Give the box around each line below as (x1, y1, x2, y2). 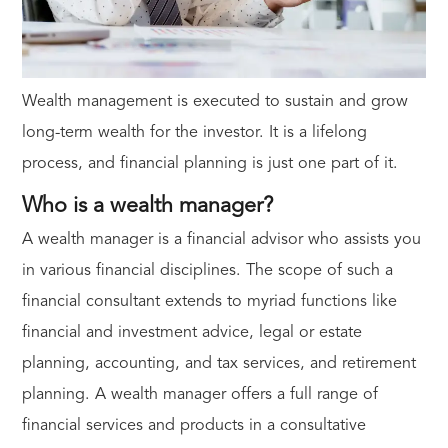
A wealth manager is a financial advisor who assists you (21, 232, 421, 249)
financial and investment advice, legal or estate (21, 325, 362, 342)
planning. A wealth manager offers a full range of (21, 387, 378, 404)
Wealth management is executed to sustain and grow (21, 94, 408, 111)
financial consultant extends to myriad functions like (21, 294, 397, 311)
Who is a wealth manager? (21, 196, 273, 218)
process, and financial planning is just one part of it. (21, 156, 398, 173)
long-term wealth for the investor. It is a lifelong (21, 125, 367, 142)
